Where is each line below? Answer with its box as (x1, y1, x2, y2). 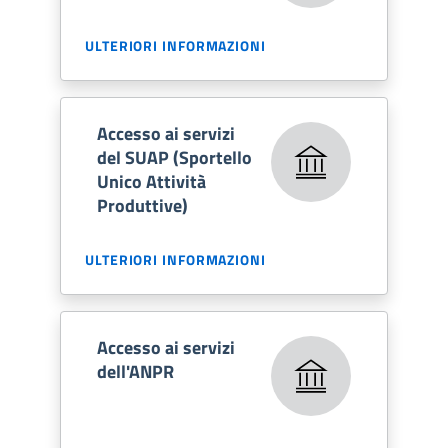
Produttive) (97, 191, 188, 219)
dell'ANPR (97, 357, 174, 385)
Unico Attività (97, 167, 206, 195)
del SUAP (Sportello (97, 143, 252, 171)
